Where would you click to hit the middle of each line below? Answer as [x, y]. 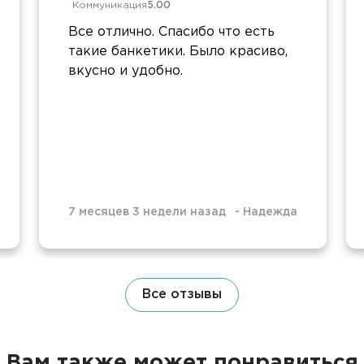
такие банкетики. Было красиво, [178, 51]
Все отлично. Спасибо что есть [171, 32]
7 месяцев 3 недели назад [147, 212]
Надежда [270, 212]
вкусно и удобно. [126, 71]
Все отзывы [182, 294]
